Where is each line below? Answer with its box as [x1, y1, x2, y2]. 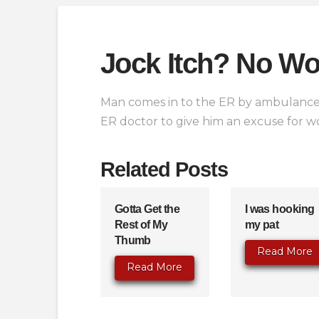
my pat [244, 218, 279, 231]
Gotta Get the [114, 202, 180, 215]
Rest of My [114, 218, 168, 231]
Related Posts [100, 158, 228, 181]
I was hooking [244, 202, 315, 215]
